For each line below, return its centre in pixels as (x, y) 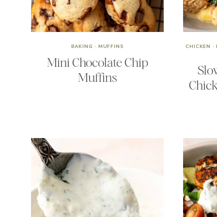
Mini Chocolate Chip (97, 62)
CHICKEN (198, 46)
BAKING (82, 46)
